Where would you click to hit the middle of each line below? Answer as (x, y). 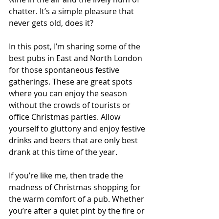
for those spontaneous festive (65, 70)
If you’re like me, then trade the (67, 175)
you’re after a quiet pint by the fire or (78, 210)
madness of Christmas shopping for (76, 187)
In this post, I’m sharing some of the (76, 46)
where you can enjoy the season (69, 93)
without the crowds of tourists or (71, 105)
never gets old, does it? (51, 23)
